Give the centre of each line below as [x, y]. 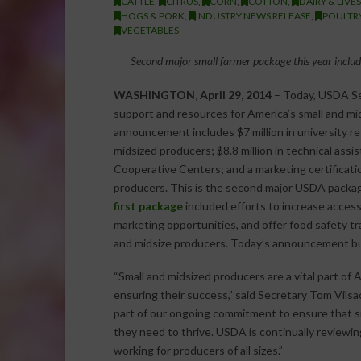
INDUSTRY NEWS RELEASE [253, 15]
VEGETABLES [149, 30]
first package [148, 205]
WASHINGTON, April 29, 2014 [192, 94]
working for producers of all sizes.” [198, 351]
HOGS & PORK [152, 15]
